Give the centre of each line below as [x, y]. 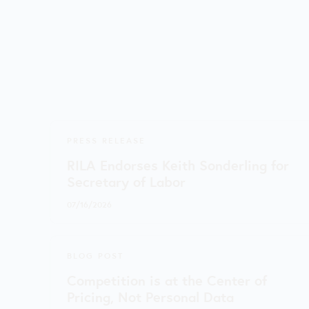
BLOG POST [95, 255]
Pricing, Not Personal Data [150, 296]
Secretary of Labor [126, 181]
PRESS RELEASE [106, 140]
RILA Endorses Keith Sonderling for [178, 164]
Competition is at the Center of [167, 279]
